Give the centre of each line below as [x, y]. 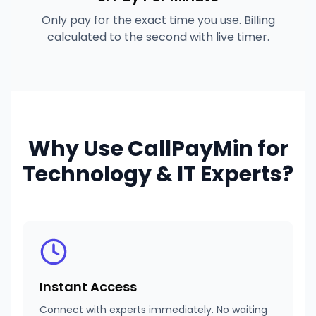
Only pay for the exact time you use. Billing [158, 20]
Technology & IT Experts [152, 174]
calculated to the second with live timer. [158, 37]
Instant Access [88, 287]
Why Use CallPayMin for [158, 149]
